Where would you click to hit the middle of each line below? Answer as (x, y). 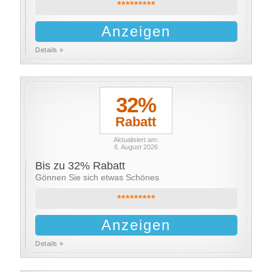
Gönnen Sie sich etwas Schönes (97, 177)
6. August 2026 (136, 147)
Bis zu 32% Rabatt (80, 166)
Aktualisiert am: (136, 140)
